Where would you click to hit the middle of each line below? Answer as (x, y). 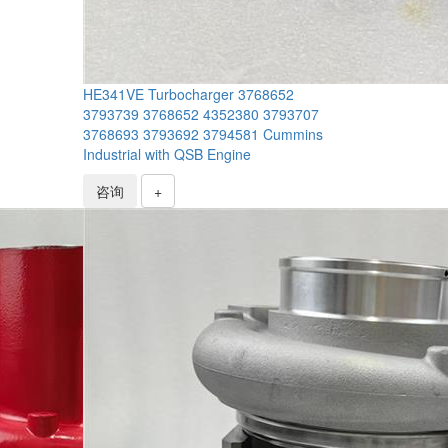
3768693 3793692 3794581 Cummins (203, 133)
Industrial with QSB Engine (167, 153)
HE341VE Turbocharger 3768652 (189, 93)
